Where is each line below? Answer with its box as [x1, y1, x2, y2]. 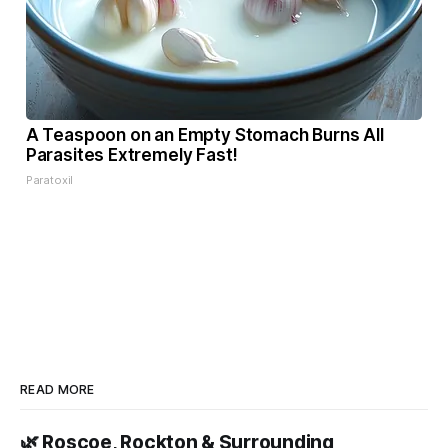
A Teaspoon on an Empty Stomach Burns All [25, 124, 384, 145]
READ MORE [20, 381, 95, 397]
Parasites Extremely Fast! [25, 144, 238, 165]
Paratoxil [25, 172, 74, 187]
